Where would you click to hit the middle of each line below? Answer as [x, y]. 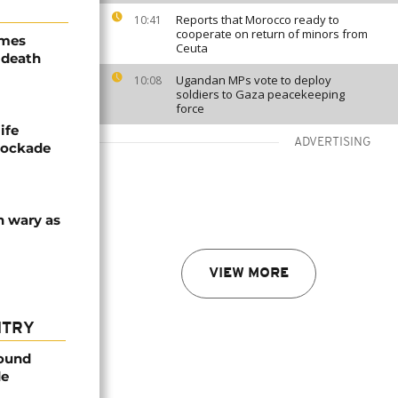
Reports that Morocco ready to [258, 20]
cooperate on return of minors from [272, 34]
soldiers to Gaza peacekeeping [260, 94]
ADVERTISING [333, 143]
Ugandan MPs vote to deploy [254, 80]
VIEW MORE [249, 274]
